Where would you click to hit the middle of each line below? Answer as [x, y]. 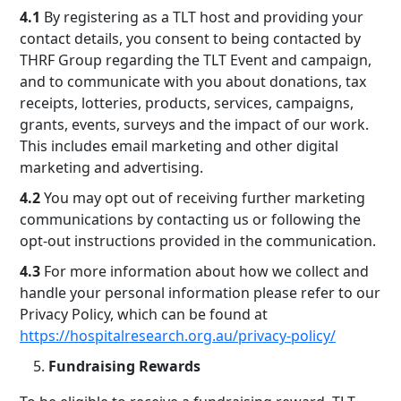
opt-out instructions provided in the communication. [198, 241]
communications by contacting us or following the [190, 219]
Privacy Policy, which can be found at [144, 314]
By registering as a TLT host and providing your [202, 17]
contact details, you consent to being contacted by [190, 38]
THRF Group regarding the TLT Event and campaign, [196, 60]
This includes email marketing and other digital [179, 146]
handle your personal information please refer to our [200, 293]
